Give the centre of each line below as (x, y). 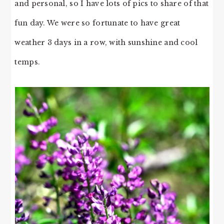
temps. (27, 62)
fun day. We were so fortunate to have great (97, 23)
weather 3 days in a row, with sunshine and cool (106, 43)
